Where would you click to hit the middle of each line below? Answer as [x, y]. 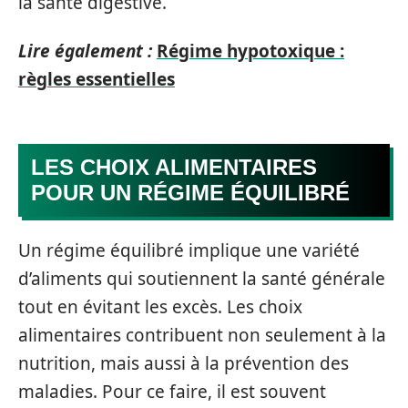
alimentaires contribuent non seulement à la [202, 335]
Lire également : [85, 51]
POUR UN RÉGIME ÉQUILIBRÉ [190, 192]
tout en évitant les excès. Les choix [160, 307]
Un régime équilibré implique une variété [189, 250]
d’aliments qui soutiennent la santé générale [202, 279]
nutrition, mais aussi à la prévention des [184, 363]
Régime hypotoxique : [250, 51]
